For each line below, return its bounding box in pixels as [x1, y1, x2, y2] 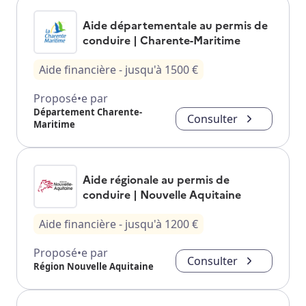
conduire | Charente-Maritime [83, 31, 240, 47]
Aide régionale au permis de [83, 171, 229, 186]
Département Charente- [33, 105, 142, 118]
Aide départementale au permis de [83, 16, 268, 32]
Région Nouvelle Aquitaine [33, 260, 154, 273]
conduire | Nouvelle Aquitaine [83, 186, 241, 201]
